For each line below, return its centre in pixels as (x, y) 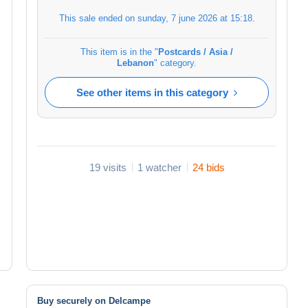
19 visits (108, 167)
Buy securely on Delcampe (94, 300)
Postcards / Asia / (196, 52)
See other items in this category (152, 92)
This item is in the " (119, 52)
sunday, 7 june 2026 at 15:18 (195, 18)
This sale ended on (98, 18)
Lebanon (135, 63)
